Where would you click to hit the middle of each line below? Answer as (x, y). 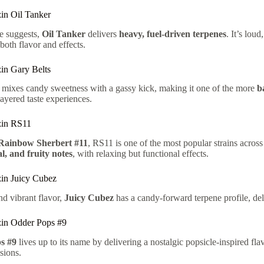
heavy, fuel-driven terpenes (172, 34)
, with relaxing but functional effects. (140, 154)
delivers (102, 34)
